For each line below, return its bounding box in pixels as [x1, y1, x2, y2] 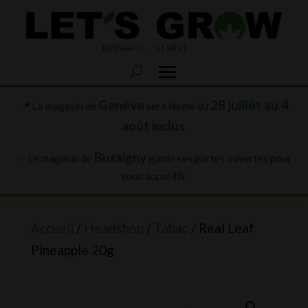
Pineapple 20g [30, 241, 114, 258]
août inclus [121, 117, 185, 133]
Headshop [83, 219, 144, 236]
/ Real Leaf [188, 219, 254, 236]
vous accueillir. [120, 169, 188, 182]
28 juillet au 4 [210, 96, 289, 113]
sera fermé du [144, 99, 210, 112]
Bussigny [93, 148, 146, 165]
